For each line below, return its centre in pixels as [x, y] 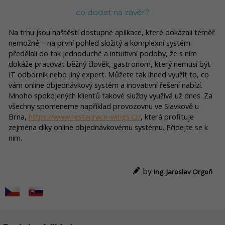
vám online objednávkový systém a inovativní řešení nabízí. [105, 85]
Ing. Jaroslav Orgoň [183, 172]
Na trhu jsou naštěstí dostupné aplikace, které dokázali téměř [112, 32]
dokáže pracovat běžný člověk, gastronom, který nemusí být [109, 64]
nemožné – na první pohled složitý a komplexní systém [99, 42]
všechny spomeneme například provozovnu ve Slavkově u [104, 106]
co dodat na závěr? [113, 13]
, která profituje [167, 116]
